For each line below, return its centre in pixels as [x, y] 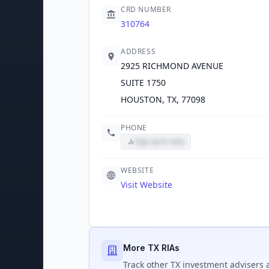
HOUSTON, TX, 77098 [163, 99]
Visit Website [147, 185]
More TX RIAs [151, 248]
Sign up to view [159, 141]
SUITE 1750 [143, 83]
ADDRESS [138, 51]
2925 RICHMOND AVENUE [172, 66]
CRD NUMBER [146, 9]
